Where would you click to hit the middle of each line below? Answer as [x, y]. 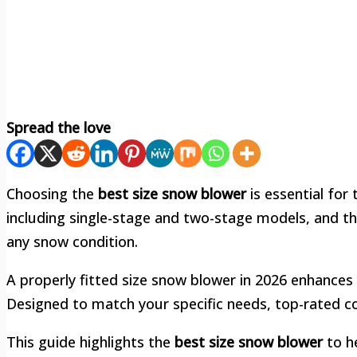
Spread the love [59, 128]
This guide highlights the [90, 342]
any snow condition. [72, 242]
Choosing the [52, 194]
